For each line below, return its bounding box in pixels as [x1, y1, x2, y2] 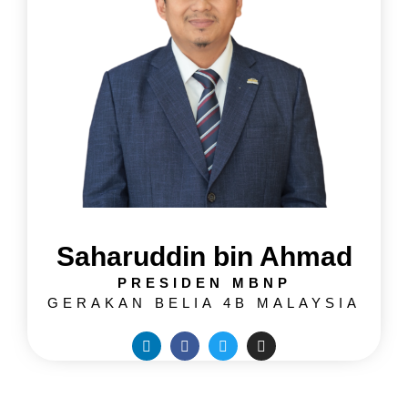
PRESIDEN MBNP [117, 275, 291, 291]
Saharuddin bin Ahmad [56, 241, 352, 272]
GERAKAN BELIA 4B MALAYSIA [47, 295, 361, 311]
